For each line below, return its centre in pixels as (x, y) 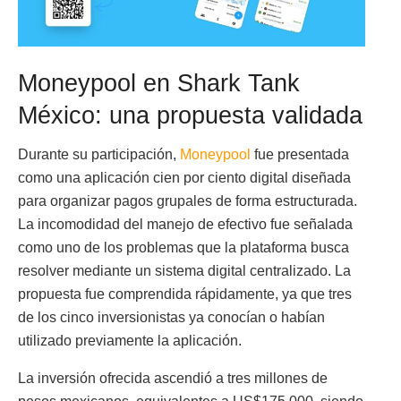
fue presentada (300, 155)
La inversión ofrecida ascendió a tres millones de (173, 379)
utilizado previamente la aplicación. (130, 341)
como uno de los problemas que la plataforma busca (183, 248)
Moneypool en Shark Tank (159, 82)
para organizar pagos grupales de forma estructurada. (188, 201)
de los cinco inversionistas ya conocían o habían (171, 318)
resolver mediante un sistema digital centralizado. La (184, 271)
